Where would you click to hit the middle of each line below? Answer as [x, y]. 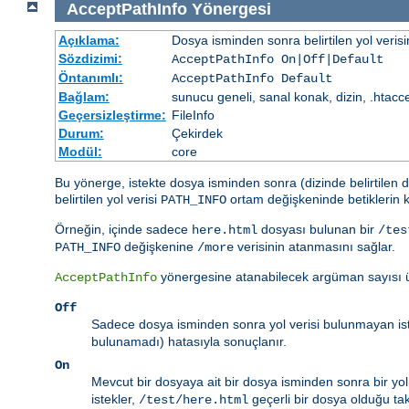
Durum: [81, 134]
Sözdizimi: [90, 59]
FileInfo [193, 115]
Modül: [80, 152]
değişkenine [159, 247]
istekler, [115, 399]
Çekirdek [197, 134]
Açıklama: [89, 41]
